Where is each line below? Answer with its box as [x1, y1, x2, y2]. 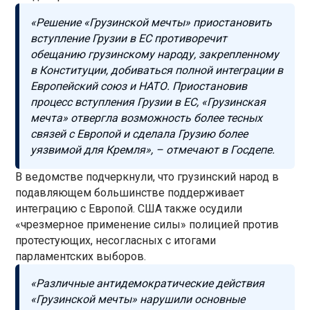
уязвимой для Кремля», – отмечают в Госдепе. [30, 143, 275, 156]
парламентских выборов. [15, 249, 147, 263]
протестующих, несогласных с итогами [15, 233, 217, 247]
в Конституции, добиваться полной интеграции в [30, 63, 284, 77]
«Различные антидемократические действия [30, 276, 265, 290]
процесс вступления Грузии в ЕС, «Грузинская [30, 95, 266, 109]
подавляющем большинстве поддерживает [15, 185, 245, 199]
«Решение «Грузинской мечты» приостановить [30, 15, 273, 29]
